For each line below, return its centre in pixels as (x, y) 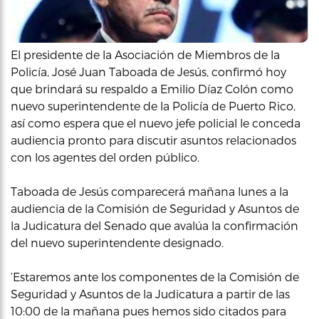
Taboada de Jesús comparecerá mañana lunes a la (150, 191)
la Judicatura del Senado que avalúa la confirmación (155, 225)
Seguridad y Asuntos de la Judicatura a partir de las (150, 293)
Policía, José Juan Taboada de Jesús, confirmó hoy (148, 71)
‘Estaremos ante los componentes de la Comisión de (155, 276)
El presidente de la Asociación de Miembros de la (145, 54)
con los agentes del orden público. (105, 157)
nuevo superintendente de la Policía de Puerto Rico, (153, 105)
